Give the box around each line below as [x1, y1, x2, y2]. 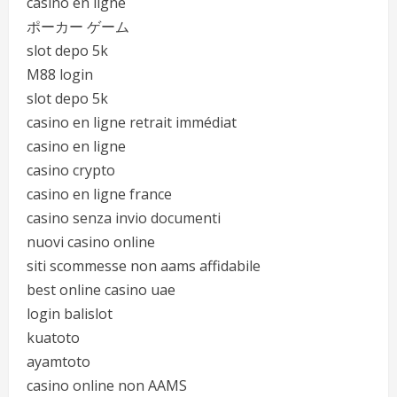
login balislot [27, 304, 113, 323]
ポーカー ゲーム [27, 17, 129, 36]
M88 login [27, 65, 93, 84]
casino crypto [27, 160, 115, 180]
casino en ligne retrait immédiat [27, 113, 237, 132]
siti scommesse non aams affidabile [27, 256, 261, 276]
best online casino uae [27, 280, 175, 300]
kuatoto [27, 328, 80, 347]
